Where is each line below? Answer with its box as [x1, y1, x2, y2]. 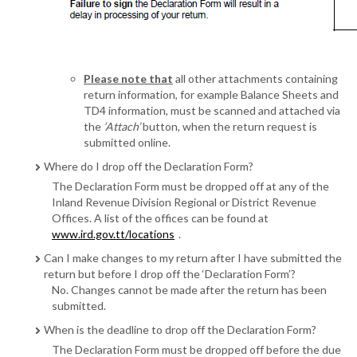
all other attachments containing [173, 72, 338, 86]
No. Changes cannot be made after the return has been [52, 283, 327, 297]
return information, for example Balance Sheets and [84, 88, 339, 102]
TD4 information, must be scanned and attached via [84, 104, 340, 118]
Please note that [84, 72, 173, 86]
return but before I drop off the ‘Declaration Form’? [44, 267, 296, 281]
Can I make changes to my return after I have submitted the [44, 251, 342, 265]
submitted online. [84, 135, 171, 150]
